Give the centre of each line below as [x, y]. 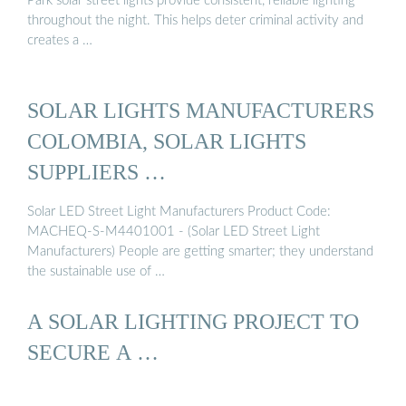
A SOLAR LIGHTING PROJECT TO [193, 321]
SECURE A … [93, 352]
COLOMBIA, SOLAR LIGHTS [167, 141]
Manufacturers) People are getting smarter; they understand [200, 251]
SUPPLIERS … [97, 172]
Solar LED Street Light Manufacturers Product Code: [179, 211]
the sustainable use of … [96, 271]
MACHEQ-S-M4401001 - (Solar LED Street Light [174, 231]
